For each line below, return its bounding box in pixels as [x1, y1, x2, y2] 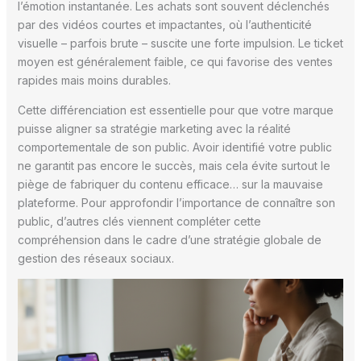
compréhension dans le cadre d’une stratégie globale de [17, 233, 322, 247]
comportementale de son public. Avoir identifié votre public [17, 140, 332, 155]
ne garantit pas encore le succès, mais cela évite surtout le [17, 159, 330, 173]
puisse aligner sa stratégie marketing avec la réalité [17, 122, 291, 136]
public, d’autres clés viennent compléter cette [17, 214, 261, 229]
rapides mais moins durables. [17, 73, 171, 88]
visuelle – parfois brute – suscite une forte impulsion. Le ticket [17, 36, 343, 51]
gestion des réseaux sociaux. [17, 251, 174, 266]
